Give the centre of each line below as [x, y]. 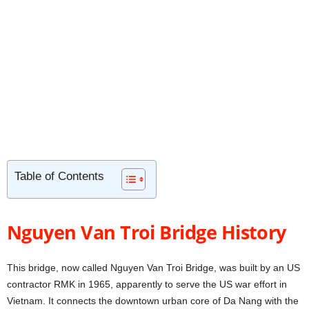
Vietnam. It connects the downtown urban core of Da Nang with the [153, 301]
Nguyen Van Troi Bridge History [147, 232]
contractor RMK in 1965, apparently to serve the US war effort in [147, 285]
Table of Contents [59, 177]
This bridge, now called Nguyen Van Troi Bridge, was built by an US [153, 268]
